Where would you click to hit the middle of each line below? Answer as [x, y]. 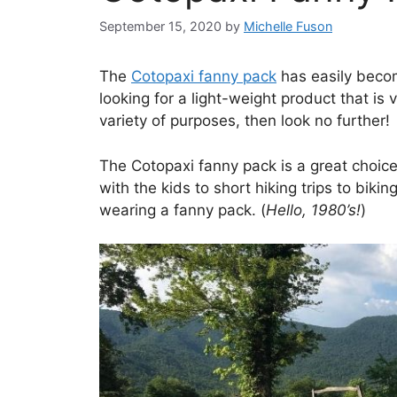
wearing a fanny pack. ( [183, 210]
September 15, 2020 [160, 27]
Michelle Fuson [288, 27]
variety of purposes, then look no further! [245, 121]
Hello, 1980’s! [313, 210]
